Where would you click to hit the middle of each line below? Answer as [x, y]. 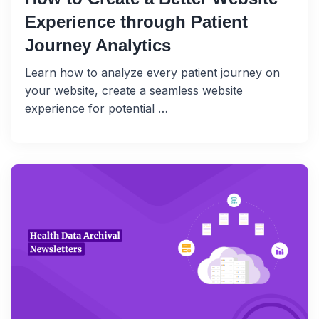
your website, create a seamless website [134, 91]
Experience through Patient [136, 22]
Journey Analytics [98, 46]
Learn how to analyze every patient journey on [152, 73]
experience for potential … [96, 109]
